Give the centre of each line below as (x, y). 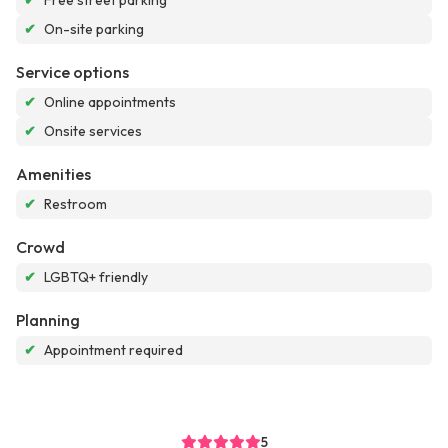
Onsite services (93, 131)
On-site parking (94, 29)
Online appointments (110, 102)
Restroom (75, 204)
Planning (48, 320)
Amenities (53, 174)
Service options (72, 72)
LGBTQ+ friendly (96, 277)
